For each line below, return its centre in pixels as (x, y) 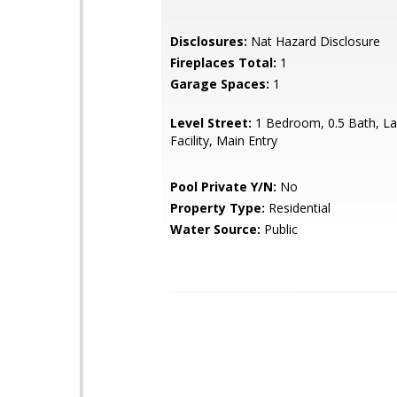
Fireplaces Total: (223, 62)
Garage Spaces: (220, 84)
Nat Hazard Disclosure (314, 41)
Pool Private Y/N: (223, 187)
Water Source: (215, 229)
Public (279, 229)
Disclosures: (209, 41)
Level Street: (211, 123)
